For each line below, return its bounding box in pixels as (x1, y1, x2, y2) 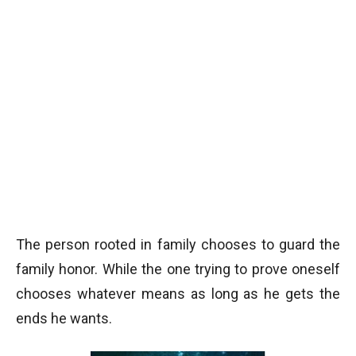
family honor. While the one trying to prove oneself (16, 261, 340, 277)
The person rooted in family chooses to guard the (16, 236, 340, 253)
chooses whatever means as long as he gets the (16, 285, 340, 302)
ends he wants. (16, 310, 112, 327)
